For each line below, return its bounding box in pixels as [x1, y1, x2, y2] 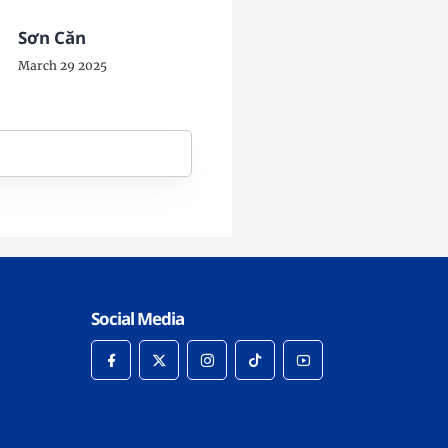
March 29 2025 [18, 58, 108, 74]
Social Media [91, 307, 184, 331]
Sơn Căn [18, 26, 87, 50]
